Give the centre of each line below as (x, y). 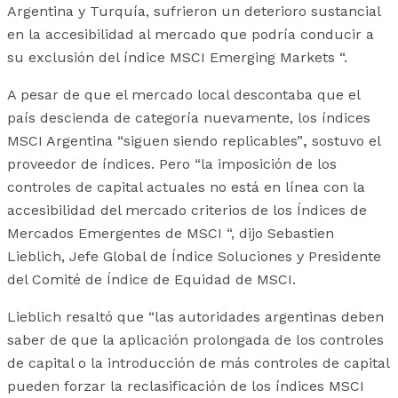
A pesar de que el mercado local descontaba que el (183, 95)
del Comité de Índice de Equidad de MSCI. (151, 280)
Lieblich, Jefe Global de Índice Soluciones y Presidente (194, 257)
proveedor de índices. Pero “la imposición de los (172, 164)
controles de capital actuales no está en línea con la (186, 187)
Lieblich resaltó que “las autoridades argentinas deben (195, 317)
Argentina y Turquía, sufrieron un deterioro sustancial (194, 12)
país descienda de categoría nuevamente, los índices (189, 118)
